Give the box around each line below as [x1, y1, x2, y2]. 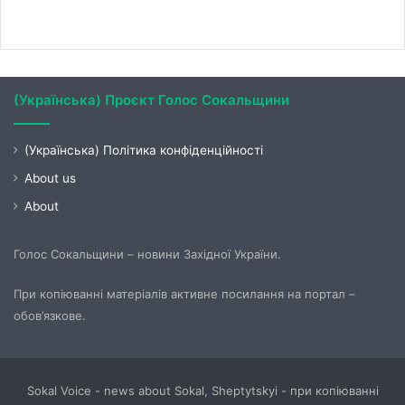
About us [24, 170, 76, 185]
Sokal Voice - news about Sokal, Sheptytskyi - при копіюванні [26, 382, 379, 398]
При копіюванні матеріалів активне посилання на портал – [14, 286, 355, 301]
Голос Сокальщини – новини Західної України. [14, 246, 281, 261]
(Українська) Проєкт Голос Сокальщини [14, 90, 289, 108]
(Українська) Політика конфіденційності [24, 142, 263, 157]
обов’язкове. [14, 307, 86, 323]
